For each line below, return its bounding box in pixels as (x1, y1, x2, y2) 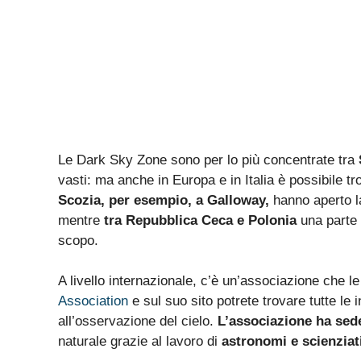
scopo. (58, 232, 98, 248)
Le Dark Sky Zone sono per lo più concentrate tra (58, 151, 359, 168)
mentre (58, 212, 104, 228)
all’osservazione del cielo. (58, 313, 218, 330)
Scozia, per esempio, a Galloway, (58, 192, 269, 208)
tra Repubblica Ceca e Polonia (104, 212, 301, 228)
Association (58, 293, 128, 309)
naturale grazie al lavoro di (58, 334, 222, 350)
